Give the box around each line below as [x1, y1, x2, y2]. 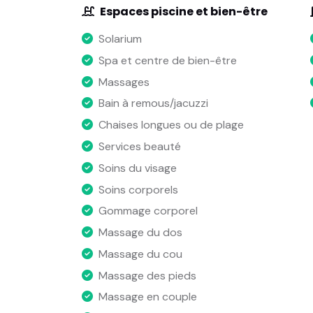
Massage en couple [99, 289, 197, 305]
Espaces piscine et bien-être [100, 3, 268, 20]
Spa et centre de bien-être [99, 52, 237, 68]
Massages [99, 74, 150, 89]
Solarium [99, 31, 142, 46]
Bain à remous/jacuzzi [99, 96, 208, 111]
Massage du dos [99, 225, 182, 240]
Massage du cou [99, 246, 182, 261]
